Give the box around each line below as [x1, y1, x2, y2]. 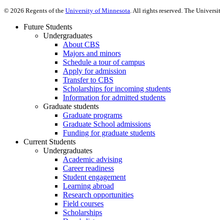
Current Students [24, 137, 76, 146]
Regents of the [24, 6, 65, 14]
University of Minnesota [65, 6, 130, 14]
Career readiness [63, 164, 114, 172]
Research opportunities [63, 190, 134, 199]
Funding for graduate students [63, 128, 155, 137]
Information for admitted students [63, 93, 165, 102]
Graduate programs [63, 110, 122, 119]
